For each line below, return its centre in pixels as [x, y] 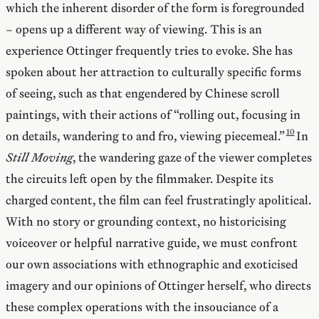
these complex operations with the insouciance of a [142, 307]
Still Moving [39, 157]
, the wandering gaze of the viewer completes [192, 157]
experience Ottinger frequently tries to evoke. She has [149, 50]
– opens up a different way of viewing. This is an [134, 29]
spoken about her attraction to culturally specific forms [153, 72]
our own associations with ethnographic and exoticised [152, 264]
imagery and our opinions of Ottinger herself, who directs [158, 285]
